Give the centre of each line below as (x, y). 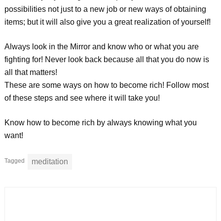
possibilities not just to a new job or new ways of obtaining (105, 9)
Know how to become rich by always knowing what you (100, 123)
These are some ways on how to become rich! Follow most (106, 85)
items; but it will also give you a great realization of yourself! (107, 22)
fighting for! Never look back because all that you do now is (107, 59)
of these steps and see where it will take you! (82, 98)
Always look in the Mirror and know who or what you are (101, 47)
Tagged (14, 161)
